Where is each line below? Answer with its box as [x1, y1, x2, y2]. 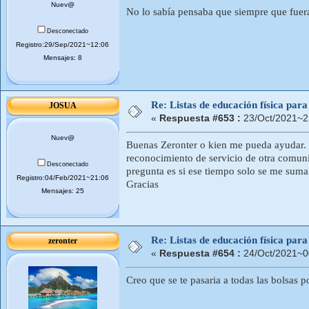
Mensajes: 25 [41, 186, 84, 195]
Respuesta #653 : [159, 112, 241, 123]
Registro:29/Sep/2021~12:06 [16, 40, 110, 48]
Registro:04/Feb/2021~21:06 [17, 173, 109, 181]
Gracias [126, 178, 159, 190]
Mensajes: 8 [43, 53, 82, 61]
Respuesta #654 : [159, 248, 241, 259]
